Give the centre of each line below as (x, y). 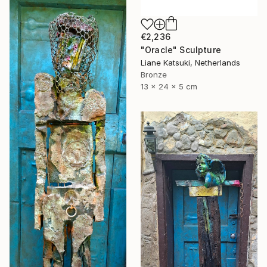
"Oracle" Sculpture (181, 49)
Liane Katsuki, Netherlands (190, 62)
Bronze (154, 74)
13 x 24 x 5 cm (169, 86)
